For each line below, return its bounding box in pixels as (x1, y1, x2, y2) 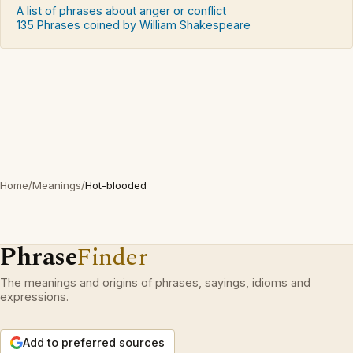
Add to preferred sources (23, 335, 165, 349)
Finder (76, 238, 148, 276)
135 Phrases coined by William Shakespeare (17, 17, 251, 32)
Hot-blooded (85, 178, 147, 191)
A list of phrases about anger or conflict (17, 3, 226, 17)
